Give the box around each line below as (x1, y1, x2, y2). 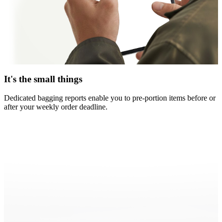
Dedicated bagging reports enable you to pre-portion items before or (4, 94, 216, 103)
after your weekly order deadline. (4, 103, 108, 111)
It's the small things (4, 73, 82, 84)
